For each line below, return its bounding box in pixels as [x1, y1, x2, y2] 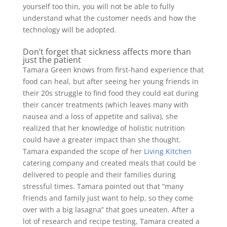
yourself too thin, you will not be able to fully [22, 1, 174, 11]
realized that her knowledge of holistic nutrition [22, 123, 185, 133]
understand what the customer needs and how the [22, 13, 196, 23]
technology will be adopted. [22, 24, 117, 34]
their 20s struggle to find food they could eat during [22, 88, 199, 98]
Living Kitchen [143, 146, 192, 156]
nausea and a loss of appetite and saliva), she [22, 111, 178, 121]
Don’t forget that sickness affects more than [22, 46, 191, 57]
